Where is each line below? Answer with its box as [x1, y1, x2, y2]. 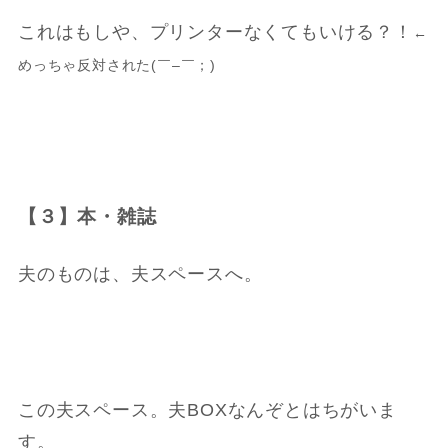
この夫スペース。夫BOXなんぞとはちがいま [17, 399, 397, 420]
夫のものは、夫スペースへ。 [17, 264, 263, 285]
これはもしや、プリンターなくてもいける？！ [17, 21, 413, 42]
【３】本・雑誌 [17, 205, 157, 227]
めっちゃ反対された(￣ [17, 56, 172, 73]
